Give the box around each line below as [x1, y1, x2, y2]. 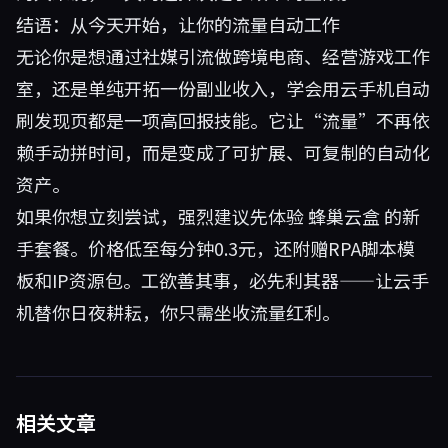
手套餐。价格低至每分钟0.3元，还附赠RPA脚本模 [16, 235, 415, 261]
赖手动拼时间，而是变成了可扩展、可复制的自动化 [16, 139, 430, 165]
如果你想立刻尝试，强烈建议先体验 [16, 203, 308, 229]
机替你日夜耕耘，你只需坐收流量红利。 [16, 299, 340, 325]
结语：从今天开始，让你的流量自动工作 [16, 11, 340, 37]
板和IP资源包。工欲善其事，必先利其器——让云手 [16, 267, 429, 293]
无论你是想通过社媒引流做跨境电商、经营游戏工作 [16, 43, 430, 69]
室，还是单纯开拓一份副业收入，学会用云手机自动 [16, 75, 430, 101]
